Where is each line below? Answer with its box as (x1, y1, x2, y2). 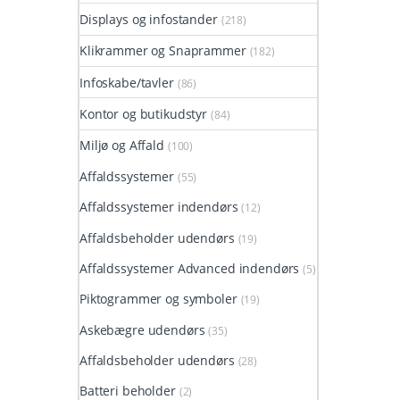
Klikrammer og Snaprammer (79, 42, 246, 60)
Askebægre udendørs (79, 321, 205, 338)
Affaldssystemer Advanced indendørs (79, 259, 300, 277)
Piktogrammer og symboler (79, 290, 237, 308)
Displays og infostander (79, 10, 218, 28)
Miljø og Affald (79, 137, 164, 154)
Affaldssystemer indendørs (79, 198, 238, 216)
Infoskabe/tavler (79, 73, 174, 91)
